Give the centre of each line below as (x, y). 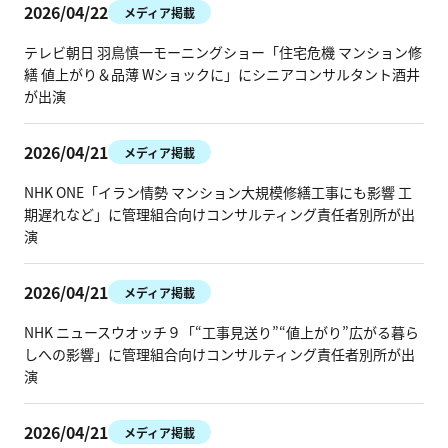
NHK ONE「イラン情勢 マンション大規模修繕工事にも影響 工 (218, 192)
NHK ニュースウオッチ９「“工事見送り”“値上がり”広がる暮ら (221, 332)
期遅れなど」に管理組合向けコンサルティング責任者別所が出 (219, 214)
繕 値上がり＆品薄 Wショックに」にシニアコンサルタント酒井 (222, 74)
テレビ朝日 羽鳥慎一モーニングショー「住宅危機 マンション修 (223, 52)
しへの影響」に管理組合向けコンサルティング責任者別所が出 (219, 354)
